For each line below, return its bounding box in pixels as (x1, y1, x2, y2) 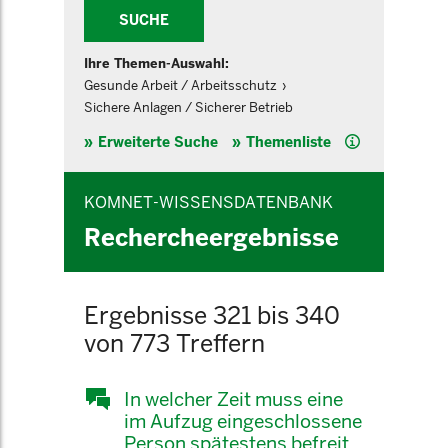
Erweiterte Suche (98, 133, 218, 151)
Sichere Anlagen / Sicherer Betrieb (84, 99, 293, 116)
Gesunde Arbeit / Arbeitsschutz (84, 77, 277, 94)
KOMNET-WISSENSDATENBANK (84, 192, 333, 213)
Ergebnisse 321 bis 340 (84, 300, 340, 331)
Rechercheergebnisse (84, 222, 339, 253)
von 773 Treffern (84, 328, 265, 359)
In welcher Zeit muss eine (124, 387, 343, 411)
